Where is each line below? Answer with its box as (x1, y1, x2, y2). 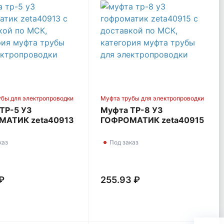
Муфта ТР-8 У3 (100, 105, 163, 115)
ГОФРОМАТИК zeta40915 (100, 115, 204, 125)
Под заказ (109, 138, 138, 146)
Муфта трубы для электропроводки (100, 94, 204, 102)
